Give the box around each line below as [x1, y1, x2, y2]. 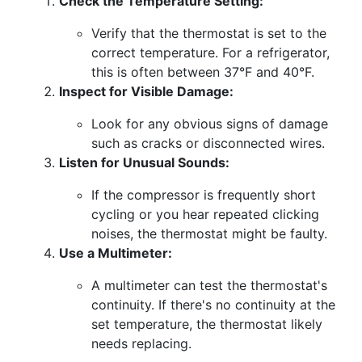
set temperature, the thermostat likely [91, 316, 322, 332]
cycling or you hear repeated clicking [91, 206, 319, 222]
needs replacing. [91, 335, 192, 351]
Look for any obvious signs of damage [91, 116, 328, 132]
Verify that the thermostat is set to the [91, 25, 326, 41]
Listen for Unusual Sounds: [59, 154, 229, 170]
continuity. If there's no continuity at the [91, 297, 335, 313]
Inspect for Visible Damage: [59, 83, 234, 99]
